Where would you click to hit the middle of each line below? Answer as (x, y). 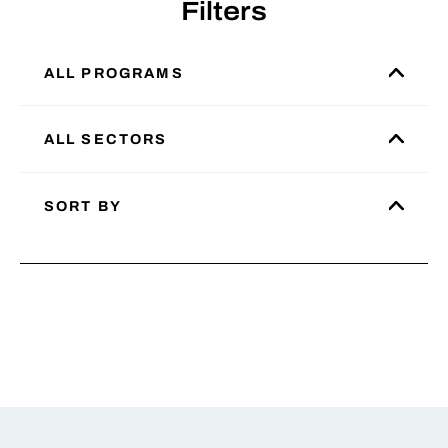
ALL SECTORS (105, 139)
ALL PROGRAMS (113, 72)
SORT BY (82, 206)
